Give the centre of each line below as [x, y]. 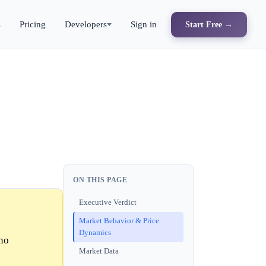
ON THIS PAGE [100, 180]
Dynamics [95, 233]
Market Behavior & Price [119, 221]
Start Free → [209, 24]
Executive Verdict [108, 202]
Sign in [144, 24]
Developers [86, 24]
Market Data [99, 251]
